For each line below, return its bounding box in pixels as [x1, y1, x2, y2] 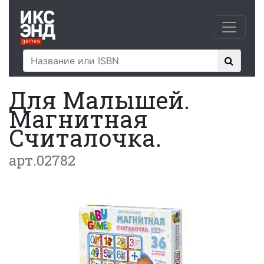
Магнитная [9, 103, 148, 134]
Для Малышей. [9, 84, 190, 115]
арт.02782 [9, 151, 75, 170]
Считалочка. [9, 122, 161, 153]
